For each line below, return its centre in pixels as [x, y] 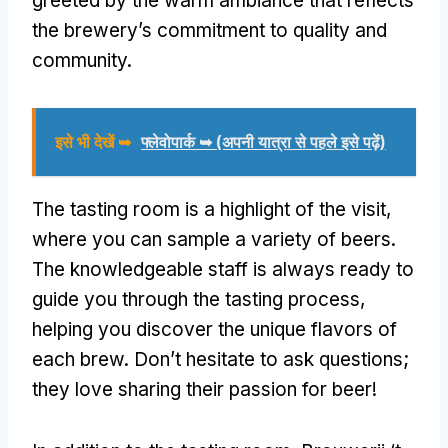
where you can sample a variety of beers [211, 239]
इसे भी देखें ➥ [93, 141]
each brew [78, 359]
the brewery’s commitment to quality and [209, 30]
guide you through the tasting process [196, 299]
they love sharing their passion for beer [202, 389]
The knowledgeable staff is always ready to [223, 269]
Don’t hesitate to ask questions [268, 359]
